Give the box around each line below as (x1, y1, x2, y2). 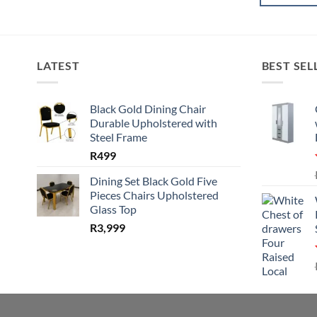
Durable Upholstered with (90, 116, 217, 130)
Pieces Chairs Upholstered (90, 188, 219, 202)
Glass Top (90, 202, 137, 217)
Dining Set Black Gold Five (90, 174, 217, 188)
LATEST (37, 58, 80, 72)
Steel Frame (90, 130, 147, 144)
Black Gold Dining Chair (90, 102, 206, 116)
